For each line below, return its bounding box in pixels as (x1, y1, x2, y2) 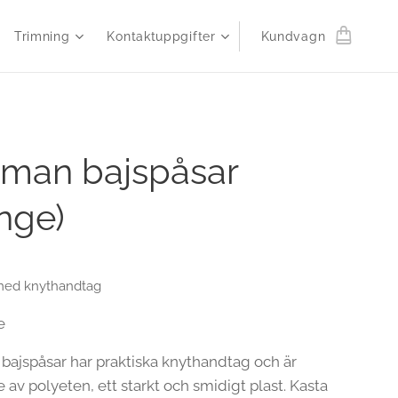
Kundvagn (260, 29, 326, 44)
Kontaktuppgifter (107, 29, 216, 44)
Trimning (13, 29, 70, 44)
